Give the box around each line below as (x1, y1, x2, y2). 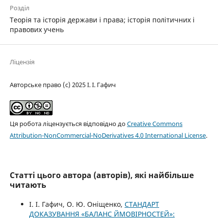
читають (9, 180, 46, 191)
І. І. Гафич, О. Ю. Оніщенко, (29, 200, 125, 209)
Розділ (9, 3, 30, 13)
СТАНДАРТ (124, 200, 159, 209)
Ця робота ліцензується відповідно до (9, 119, 127, 128)
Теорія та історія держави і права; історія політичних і (9, 15, 195, 25)
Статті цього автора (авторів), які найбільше (9, 170, 194, 181)
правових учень (9, 25, 64, 35)
